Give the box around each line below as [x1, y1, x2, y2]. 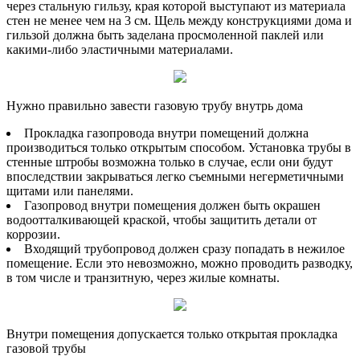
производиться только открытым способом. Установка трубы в [6, 140, 351, 154]
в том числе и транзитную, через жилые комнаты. [6, 270, 280, 284]
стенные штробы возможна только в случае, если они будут [6, 154, 333, 169]
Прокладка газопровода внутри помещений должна [24, 125, 309, 140]
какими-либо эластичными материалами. [6, 42, 233, 56]
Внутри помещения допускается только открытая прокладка [6, 326, 337, 341]
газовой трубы [6, 341, 86, 355]
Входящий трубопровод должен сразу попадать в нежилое [24, 241, 345, 256]
